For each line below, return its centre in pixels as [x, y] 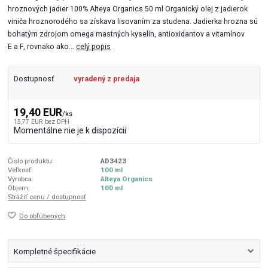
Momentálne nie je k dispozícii [70, 130]
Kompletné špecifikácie [54, 251]
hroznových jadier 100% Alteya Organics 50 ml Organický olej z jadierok [128, 9]
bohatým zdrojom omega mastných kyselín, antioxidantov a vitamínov [127, 34]
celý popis [94, 46]
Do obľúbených [42, 216]
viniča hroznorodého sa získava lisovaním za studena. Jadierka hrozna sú [133, 21]
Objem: [19, 188]
